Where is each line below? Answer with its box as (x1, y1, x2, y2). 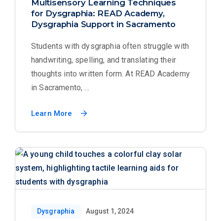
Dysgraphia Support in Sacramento (31, 19, 176, 29)
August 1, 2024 (85, 207, 134, 215)
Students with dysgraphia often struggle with (31, 41, 189, 51)
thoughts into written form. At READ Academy (31, 69, 190, 78)
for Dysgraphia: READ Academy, (31, 8, 165, 18)
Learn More (31, 109, 73, 118)
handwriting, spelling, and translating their (31, 55, 177, 65)
